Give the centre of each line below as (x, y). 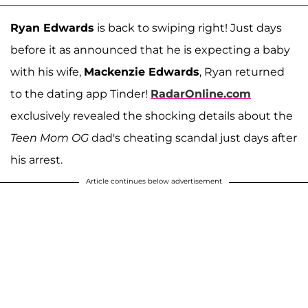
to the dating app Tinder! (80, 93)
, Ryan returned (242, 71)
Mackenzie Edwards (142, 71)
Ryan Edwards (52, 27)
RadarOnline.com (201, 93)
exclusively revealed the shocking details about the (152, 115)
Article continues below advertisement (154, 181)
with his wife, (47, 71)
